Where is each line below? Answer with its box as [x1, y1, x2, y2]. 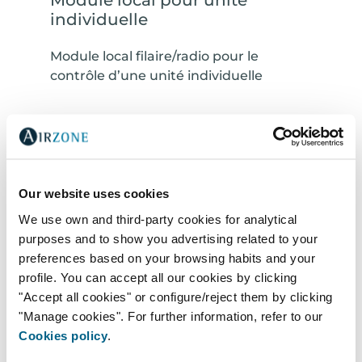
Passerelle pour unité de [50, 271, 249, 292]
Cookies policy [19, 328, 107, 342]
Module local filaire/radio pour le [50, 48, 259, 65]
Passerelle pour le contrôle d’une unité [50, 330, 304, 346]
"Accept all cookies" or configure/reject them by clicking [19, 289, 333, 303]
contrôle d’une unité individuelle [50, 68, 263, 84]
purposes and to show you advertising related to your [19, 231, 318, 245]
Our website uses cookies [19, 186, 169, 200]
